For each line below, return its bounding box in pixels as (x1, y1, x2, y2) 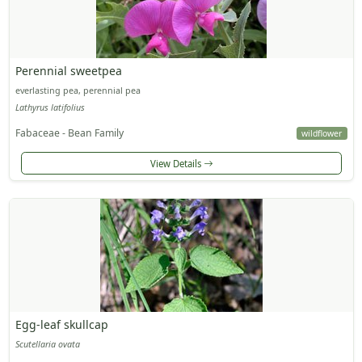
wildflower (301, 128, 343, 140)
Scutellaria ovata (15, 338, 80, 350)
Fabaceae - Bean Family (15, 126, 124, 141)
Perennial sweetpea (15, 62, 122, 78)
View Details (149, 157, 204, 170)
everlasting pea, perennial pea (15, 84, 141, 96)
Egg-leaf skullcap (15, 316, 108, 332)
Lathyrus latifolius (15, 102, 85, 114)
